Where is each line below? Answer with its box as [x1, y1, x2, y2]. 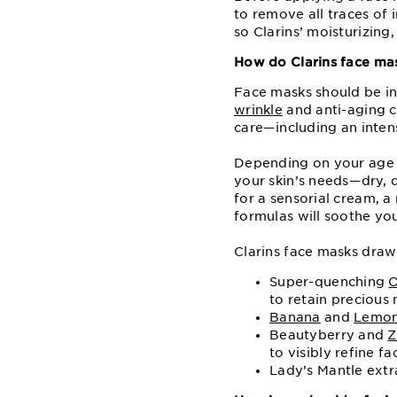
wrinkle [234, 102, 283, 117]
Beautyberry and [269, 327, 388, 342]
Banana [269, 309, 321, 324]
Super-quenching [269, 274, 389, 289]
